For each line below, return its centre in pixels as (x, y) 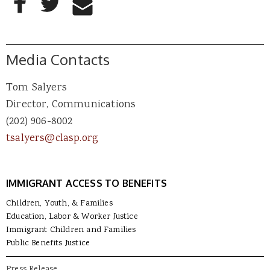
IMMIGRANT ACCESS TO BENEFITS (86, 184)
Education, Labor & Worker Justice (72, 217)
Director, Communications (71, 105)
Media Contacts (58, 59)
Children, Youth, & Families (59, 204)
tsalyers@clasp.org (52, 139)
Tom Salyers (36, 88)
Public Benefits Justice (48, 244)
